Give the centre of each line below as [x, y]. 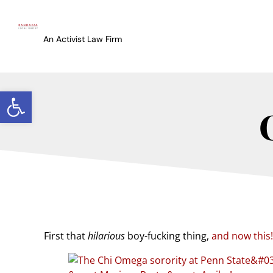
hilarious [106, 236]
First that [66, 236]
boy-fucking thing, [168, 236]
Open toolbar [38, 97]
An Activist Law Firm [82, 39]
